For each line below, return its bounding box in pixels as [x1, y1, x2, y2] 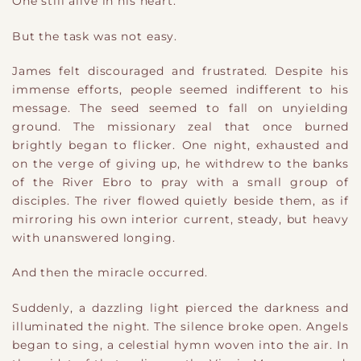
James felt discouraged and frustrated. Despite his [12, 64, 349, 77]
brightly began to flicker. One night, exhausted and [12, 138, 349, 151]
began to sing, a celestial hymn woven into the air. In [12, 338, 349, 351]
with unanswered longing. [12, 230, 176, 244]
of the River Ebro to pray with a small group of [12, 175, 349, 189]
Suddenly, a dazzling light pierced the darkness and [12, 301, 349, 314]
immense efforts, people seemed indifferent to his [12, 82, 349, 96]
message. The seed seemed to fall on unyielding [12, 101, 349, 114]
